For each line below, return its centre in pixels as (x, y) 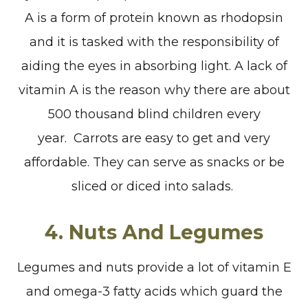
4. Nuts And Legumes (154, 232)
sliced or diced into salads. (154, 186)
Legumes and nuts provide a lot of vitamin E (154, 267)
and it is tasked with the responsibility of (154, 42)
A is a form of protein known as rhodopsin (154, 18)
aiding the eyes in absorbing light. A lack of (154, 66)
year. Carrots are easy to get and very (154, 138)
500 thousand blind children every (154, 114)
